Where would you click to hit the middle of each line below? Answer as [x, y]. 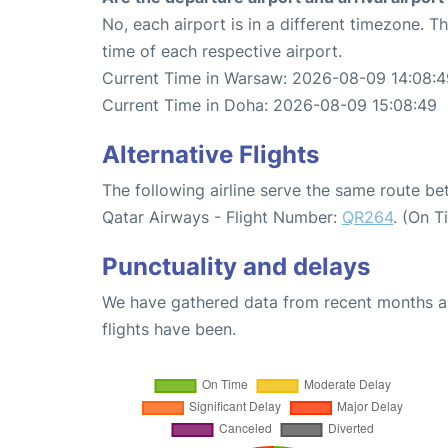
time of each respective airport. [222, 50]
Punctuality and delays [236, 266]
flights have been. [169, 328]
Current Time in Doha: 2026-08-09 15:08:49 [269, 104]
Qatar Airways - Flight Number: [222, 216]
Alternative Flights [210, 154]
